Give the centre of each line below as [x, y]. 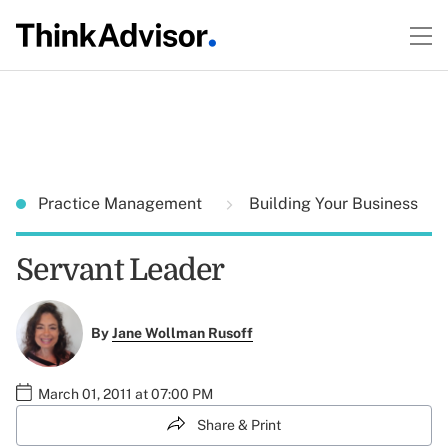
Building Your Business [331, 203]
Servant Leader [120, 270]
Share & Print [239, 424]
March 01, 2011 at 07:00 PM [125, 393]
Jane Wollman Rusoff [182, 333]
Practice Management [122, 203]
